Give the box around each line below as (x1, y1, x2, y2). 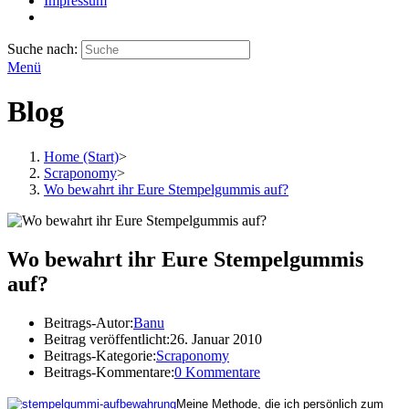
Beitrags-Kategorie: (44, 347, 156, 363)
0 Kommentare (174, 363, 260, 380)
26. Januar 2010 (170, 330, 262, 347)
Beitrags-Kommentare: (44, 363, 174, 380)
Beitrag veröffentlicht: (44, 330, 170, 347)
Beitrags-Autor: (44, 314, 133, 330)
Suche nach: (7, 41, 78, 57)
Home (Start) (44, 148, 119, 164)
